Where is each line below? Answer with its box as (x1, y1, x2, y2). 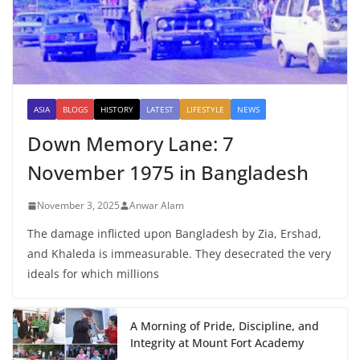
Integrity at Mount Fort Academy (130, 335, 304, 351)
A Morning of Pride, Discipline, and (130, 318, 319, 334)
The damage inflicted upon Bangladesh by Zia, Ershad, (27, 226, 321, 242)
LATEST (146, 104, 174, 116)
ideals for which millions (27, 266, 159, 282)
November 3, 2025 (37, 198, 120, 213)
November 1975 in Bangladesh (27, 159, 309, 186)
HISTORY (100, 104, 133, 116)
